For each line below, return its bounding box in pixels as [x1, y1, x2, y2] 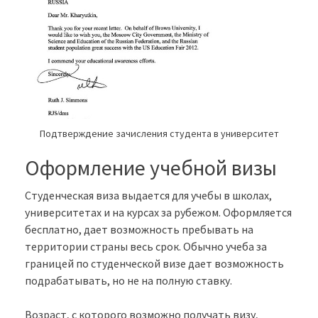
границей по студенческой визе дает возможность [25, 256, 284, 271]
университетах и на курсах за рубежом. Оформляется [25, 205, 292, 220]
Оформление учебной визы [25, 154, 277, 182]
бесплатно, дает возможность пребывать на [25, 222, 253, 237]
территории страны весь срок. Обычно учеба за [25, 239, 267, 254]
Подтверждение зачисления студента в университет [39, 127, 279, 141]
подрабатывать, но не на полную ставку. [25, 273, 232, 288]
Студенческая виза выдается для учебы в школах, [25, 188, 272, 203]
